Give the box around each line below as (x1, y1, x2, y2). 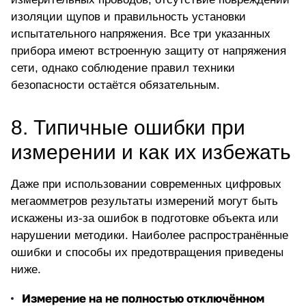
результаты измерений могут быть (87, 195, 278, 208)
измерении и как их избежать (11, 141, 291, 164)
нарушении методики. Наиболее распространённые (11, 229, 288, 242)
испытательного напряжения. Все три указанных (11, 27, 270, 41)
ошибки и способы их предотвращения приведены (11, 246, 283, 260)
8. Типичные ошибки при (11, 116, 245, 139)
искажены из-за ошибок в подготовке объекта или (11, 212, 279, 225)
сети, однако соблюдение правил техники (11, 61, 235, 75)
